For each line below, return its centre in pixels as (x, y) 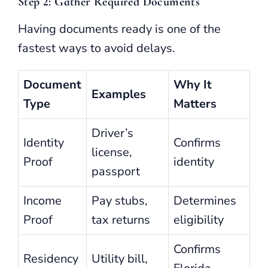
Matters (195, 103)
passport (116, 171)
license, (112, 152)
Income (42, 200)
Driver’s (112, 133)
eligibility (199, 220)
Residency (51, 258)
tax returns (121, 220)
